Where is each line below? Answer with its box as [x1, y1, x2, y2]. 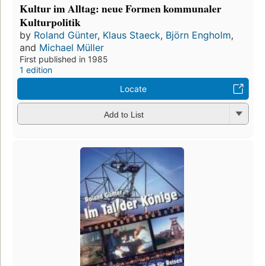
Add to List [103, 109, 144, 119]
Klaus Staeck [103, 29, 160, 42]
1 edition [20, 65, 52, 75]
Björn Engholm [166, 29, 231, 42]
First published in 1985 [20, 54, 108, 65]
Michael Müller [39, 42, 104, 54]
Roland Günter [34, 29, 97, 42]
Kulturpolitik [20, 14, 81, 30]
